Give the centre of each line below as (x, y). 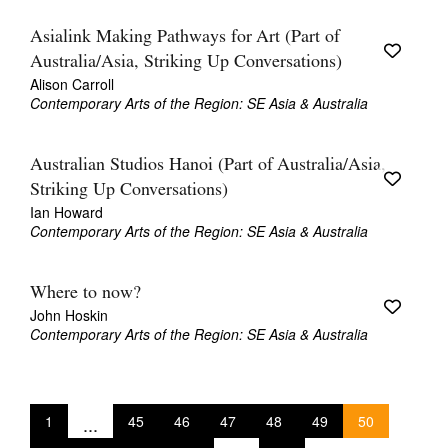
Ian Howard (66, 212)
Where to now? (85, 293)
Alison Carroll (72, 84)
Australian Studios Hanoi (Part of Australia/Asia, (208, 165)
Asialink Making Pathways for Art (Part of (185, 37)
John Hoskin (69, 315)
